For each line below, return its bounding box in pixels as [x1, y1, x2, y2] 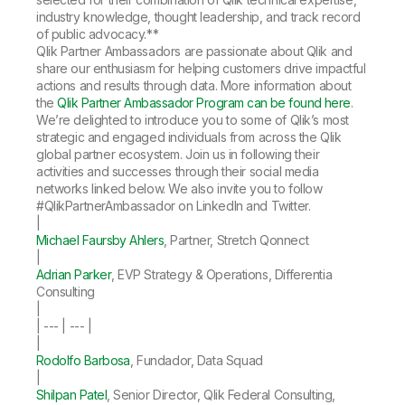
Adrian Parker [36, 266, 111, 282]
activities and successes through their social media [36, 163, 319, 179]
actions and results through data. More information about [36, 77, 352, 93]
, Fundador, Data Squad [129, 352, 263, 368]
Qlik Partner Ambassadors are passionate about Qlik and [36, 42, 353, 59]
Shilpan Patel [36, 386, 107, 402]
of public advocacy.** [36, 25, 159, 42]
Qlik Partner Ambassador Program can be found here [57, 94, 351, 110]
